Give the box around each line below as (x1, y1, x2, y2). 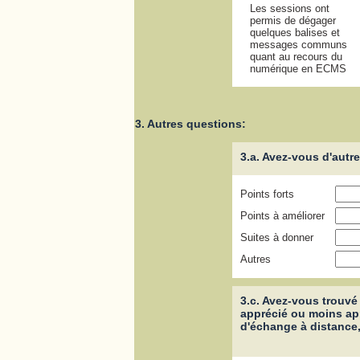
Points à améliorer (239, 210, 325, 223)
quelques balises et (249, 27, 340, 39)
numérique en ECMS (249, 63, 346, 76)
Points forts (239, 188, 294, 201)
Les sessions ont (249, 2, 329, 15)
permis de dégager (249, 14, 336, 27)
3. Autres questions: (135, 117, 246, 131)
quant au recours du (249, 51, 342, 63)
